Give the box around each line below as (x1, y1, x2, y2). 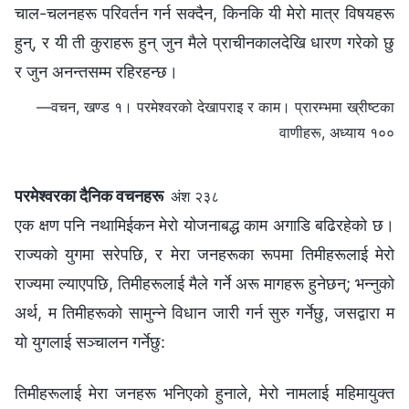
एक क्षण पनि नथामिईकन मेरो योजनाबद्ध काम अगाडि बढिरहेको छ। (15, 215, 394, 235)
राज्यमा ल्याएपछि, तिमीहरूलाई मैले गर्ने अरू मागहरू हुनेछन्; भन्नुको (15, 273, 394, 293)
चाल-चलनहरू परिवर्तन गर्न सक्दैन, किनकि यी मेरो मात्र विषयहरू (15, 3, 394, 23)
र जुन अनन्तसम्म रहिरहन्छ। (15, 61, 178, 81)
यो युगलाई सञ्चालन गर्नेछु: (15, 331, 165, 351)
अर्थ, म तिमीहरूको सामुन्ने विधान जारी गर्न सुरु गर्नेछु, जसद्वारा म (15, 302, 394, 322)
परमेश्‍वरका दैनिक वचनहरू (15, 185, 171, 205)
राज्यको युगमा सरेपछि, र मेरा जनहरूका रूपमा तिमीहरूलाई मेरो (15, 244, 394, 264)
